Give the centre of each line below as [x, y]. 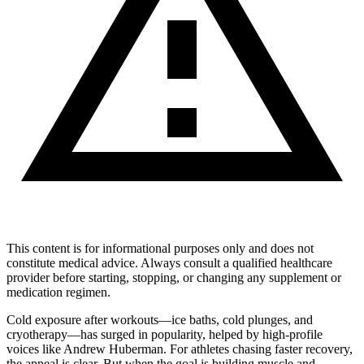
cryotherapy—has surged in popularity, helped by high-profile [165, 334]
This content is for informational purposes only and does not [160, 248]
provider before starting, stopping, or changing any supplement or [174, 277]
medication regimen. [58, 292]
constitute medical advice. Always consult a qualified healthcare [169, 262]
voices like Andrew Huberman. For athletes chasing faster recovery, [180, 349]
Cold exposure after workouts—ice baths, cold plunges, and [160, 319]
